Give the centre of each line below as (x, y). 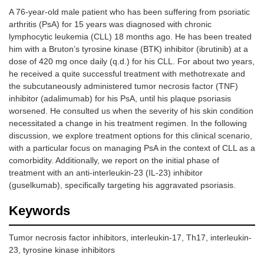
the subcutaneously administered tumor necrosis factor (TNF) (123, 86)
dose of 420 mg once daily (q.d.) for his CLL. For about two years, (132, 62)
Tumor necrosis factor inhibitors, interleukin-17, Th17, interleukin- (130, 238)
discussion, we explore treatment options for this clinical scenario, (131, 136)
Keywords (39, 211)
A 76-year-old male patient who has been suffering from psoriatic (129, 12)
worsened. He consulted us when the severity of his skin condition (131, 111)
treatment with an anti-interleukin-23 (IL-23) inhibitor (106, 173)
